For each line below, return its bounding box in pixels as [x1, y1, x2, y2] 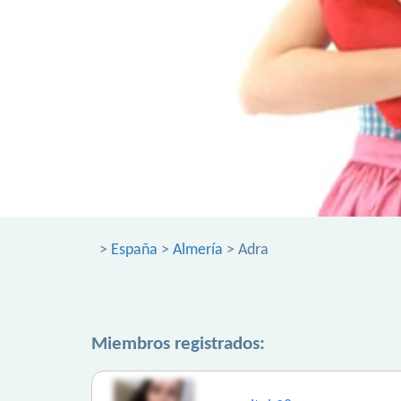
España [111, 242, 158, 259]
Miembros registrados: [91, 335, 265, 354]
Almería [173, 242, 223, 259]
